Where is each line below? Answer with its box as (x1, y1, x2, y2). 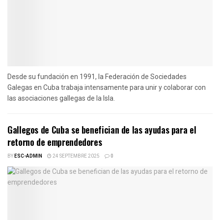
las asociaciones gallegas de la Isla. (7, 94, 115, 102)
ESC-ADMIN (14, 152, 42, 160)
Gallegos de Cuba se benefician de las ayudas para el (7, 123, 196, 136)
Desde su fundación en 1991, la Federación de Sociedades (7, 72, 187, 81)
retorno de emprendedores (7, 135, 102, 148)
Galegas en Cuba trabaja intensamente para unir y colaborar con (7, 83, 206, 91)
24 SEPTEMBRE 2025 (52, 152, 100, 160)
